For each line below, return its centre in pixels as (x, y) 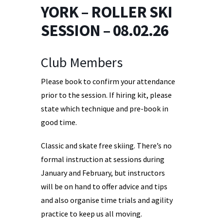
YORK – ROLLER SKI (107, 12)
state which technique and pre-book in (105, 109)
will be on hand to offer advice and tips (104, 186)
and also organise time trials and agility (107, 200)
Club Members (82, 62)
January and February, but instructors (103, 173)
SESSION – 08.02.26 (105, 30)
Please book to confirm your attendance (108, 81)
